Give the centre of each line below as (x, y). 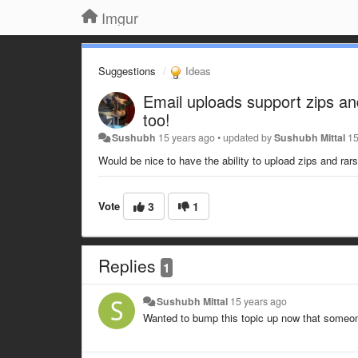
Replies (129, 265)
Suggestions (127, 71)
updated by (249, 137)
